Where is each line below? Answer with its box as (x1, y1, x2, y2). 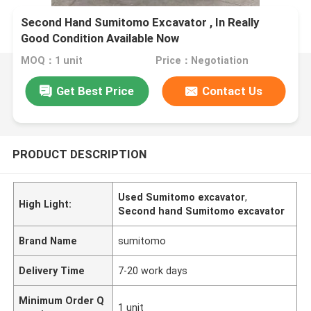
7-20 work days (118, 264, 188, 276)
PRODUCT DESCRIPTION (12, 146, 146, 161)
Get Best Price (56, 83, 135, 98)
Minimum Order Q (19, 294, 105, 306)
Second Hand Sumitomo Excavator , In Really (21, 15, 260, 30)
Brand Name (19, 235, 78, 246)
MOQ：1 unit (21, 55, 83, 67)
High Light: (19, 198, 72, 210)
